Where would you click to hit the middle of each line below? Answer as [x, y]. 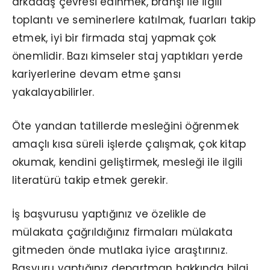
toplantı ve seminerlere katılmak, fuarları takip [134, 20]
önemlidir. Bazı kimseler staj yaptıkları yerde [128, 56]
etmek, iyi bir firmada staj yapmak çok [114, 38]
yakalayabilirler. [53, 93]
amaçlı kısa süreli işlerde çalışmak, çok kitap [129, 144]
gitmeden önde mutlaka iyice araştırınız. [120, 250]
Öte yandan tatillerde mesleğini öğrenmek [125, 126]
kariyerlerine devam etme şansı [96, 74]
